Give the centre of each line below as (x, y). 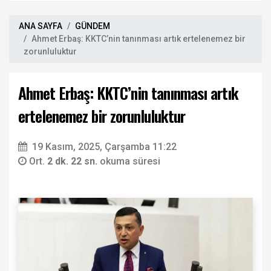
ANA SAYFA (41, 26)
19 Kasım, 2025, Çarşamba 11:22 (104, 146)
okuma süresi (130, 161)
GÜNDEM (93, 26)
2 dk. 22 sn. (73, 161)
